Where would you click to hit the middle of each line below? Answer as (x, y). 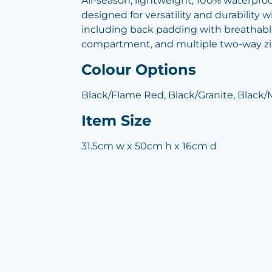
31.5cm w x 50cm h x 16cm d (149, 146)
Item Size (116, 121)
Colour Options (139, 70)
